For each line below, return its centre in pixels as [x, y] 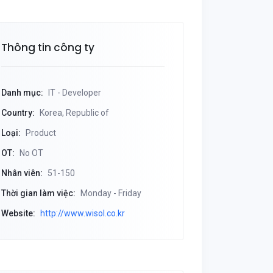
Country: [18, 113]
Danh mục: [22, 93]
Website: [18, 213]
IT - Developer [74, 93]
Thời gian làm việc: [38, 193]
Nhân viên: [22, 173]
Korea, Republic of [73, 113]
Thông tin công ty [48, 48]
